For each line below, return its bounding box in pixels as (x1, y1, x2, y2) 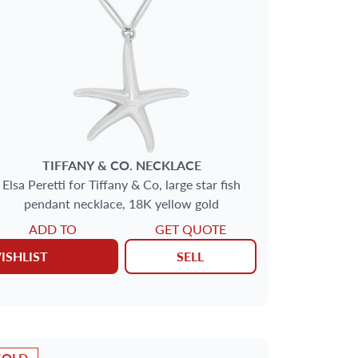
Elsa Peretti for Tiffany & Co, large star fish (2, 174, 241, 193)
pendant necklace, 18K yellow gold (24, 193, 219, 213)
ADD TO (28, 219, 77, 238)
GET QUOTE (154, 219, 226, 238)
